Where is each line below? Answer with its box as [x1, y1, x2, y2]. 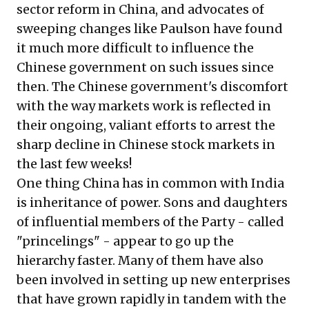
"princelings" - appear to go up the [17, 232, 234, 249]
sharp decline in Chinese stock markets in [17, 136, 275, 152]
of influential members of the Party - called [17, 213, 284, 230]
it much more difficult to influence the [17, 39, 254, 56]
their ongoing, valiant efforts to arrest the [17, 117, 275, 133]
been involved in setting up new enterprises [17, 271, 290, 288]
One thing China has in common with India [17, 175, 284, 191]
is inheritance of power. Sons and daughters [17, 194, 288, 210]
